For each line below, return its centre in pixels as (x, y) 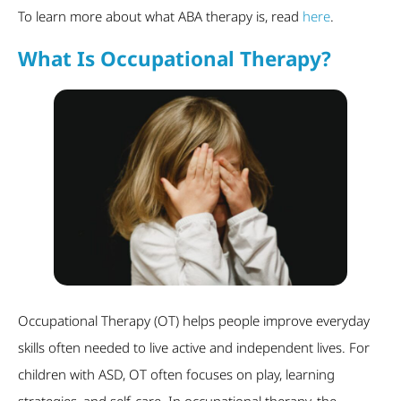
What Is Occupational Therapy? (175, 59)
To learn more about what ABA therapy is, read (160, 16)
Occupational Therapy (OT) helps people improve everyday (194, 320)
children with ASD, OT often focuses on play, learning (176, 374)
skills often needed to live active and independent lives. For (194, 347)
